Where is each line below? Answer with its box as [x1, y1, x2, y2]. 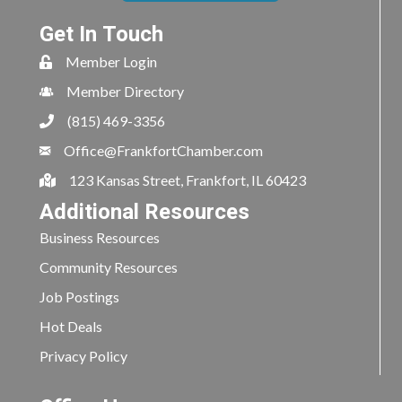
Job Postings [39, 288, 119, 305]
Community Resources [39, 258, 178, 275]
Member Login [66, 53, 157, 70]
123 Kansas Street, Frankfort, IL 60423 [69, 171, 306, 188]
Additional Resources [39, 197, 249, 228]
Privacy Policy [39, 347, 127, 364]
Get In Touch [39, 19, 163, 50]
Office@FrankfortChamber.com [64, 142, 263, 159]
